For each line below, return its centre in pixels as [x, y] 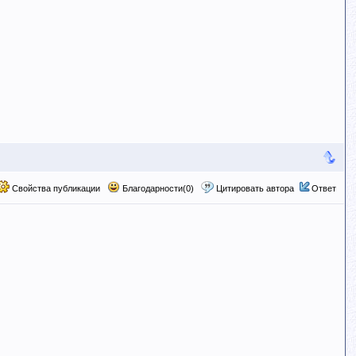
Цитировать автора [255, 188]
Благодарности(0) [157, 188]
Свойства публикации [54, 188]
